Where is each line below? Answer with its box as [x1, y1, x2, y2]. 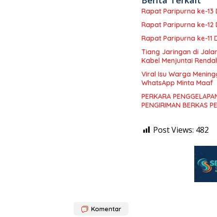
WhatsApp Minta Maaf [141, 78, 213, 88]
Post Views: [153, 124, 194, 136]
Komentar [91, 205, 121, 213]
